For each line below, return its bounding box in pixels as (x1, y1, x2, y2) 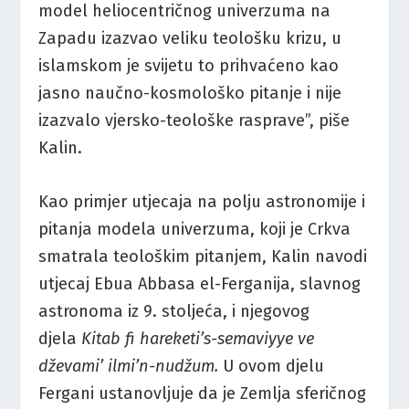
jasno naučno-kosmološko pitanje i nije (38, 82, 342, 103)
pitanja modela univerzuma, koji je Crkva (38, 218, 351, 239)
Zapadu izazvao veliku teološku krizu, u (38, 27, 342, 48)
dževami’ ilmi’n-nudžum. (38, 355, 224, 376)
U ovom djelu (223, 355, 325, 376)
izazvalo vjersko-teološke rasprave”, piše (38, 110, 351, 131)
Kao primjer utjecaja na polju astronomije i (38, 191, 366, 212)
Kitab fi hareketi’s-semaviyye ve (81, 328, 315, 349)
